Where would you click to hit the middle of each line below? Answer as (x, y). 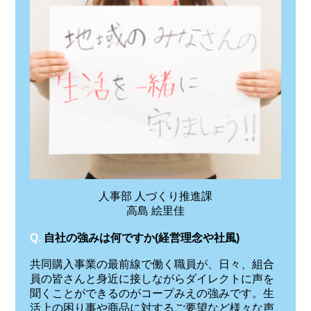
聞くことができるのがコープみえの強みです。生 (152, 294)
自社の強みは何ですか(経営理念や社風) (141, 238)
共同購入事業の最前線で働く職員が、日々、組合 (152, 264)
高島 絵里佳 (155, 210)
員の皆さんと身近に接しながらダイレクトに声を (152, 279)
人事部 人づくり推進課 (155, 196)
